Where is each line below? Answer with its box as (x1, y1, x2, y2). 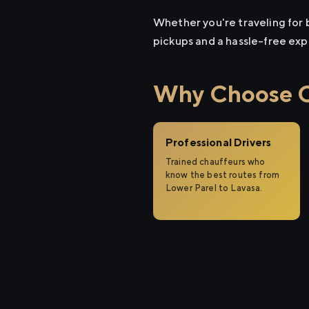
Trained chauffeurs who (166, 157, 266, 167)
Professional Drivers (166, 136, 272, 149)
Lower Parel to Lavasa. (166, 183, 263, 193)
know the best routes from (166, 170, 280, 180)
